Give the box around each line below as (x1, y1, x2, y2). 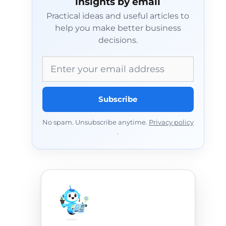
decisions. (98, 35, 138, 45)
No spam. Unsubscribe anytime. (42, 119, 149, 126)
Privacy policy (148, 119, 194, 126)
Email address (41, 57, 106, 68)
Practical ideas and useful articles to (46, 11, 190, 21)
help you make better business (54, 23, 181, 33)
